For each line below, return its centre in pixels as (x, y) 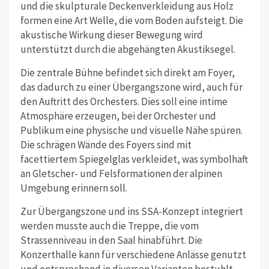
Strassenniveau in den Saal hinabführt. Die (111, 240)
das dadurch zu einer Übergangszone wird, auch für (131, 87)
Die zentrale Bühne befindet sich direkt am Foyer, (127, 72)
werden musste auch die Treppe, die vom (109, 225)
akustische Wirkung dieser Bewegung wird (111, 35)
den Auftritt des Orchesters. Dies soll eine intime (124, 101)
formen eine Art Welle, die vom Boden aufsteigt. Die (131, 20)
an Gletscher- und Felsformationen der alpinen (121, 173)
